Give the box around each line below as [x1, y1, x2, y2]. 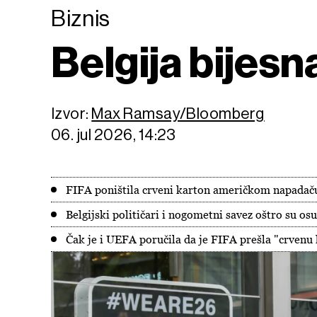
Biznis [51, 6, 111, 31]
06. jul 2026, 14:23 [51, 126, 176, 144]
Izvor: [51, 105, 92, 122]
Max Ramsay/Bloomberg [91, 105, 265, 122]
